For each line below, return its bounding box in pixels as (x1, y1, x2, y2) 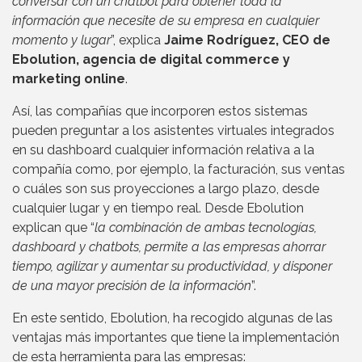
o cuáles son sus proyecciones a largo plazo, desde (12, 180, 319, 196)
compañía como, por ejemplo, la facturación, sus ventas (12, 161, 345, 177)
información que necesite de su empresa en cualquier (12, 12, 319, 28)
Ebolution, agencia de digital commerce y (12, 51, 290, 67)
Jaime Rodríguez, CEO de (164, 32, 330, 48)
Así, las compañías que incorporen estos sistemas (12, 103, 308, 119)
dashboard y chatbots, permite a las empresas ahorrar (12, 238, 326, 255)
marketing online (12, 70, 125, 86)
